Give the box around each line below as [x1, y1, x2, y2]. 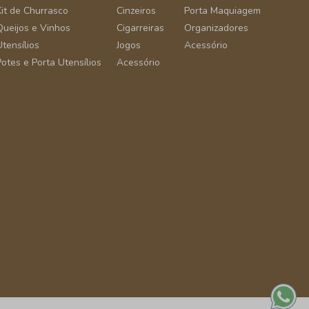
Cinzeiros [116, 4, 156, 17]
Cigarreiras [116, 21, 164, 34]
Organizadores [183, 21, 248, 34]
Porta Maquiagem [183, 4, 261, 17]
